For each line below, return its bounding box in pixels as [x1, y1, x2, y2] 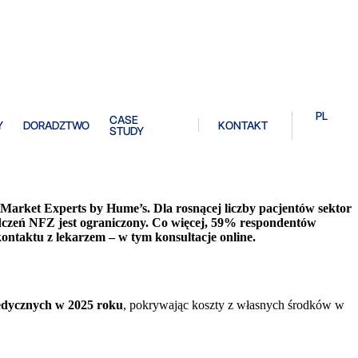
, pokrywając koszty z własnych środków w [123, 297, 344, 312]
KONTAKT [218, 119, 268, 132]
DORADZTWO [23, 119, 90, 132]
